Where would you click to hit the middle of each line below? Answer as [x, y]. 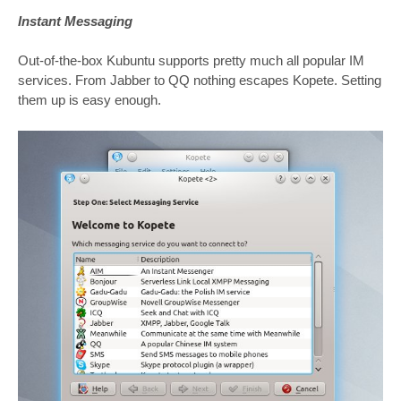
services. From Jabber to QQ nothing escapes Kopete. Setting [200, 81]
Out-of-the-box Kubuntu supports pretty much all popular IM [191, 61]
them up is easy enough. [90, 100]
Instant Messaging [75, 21]
